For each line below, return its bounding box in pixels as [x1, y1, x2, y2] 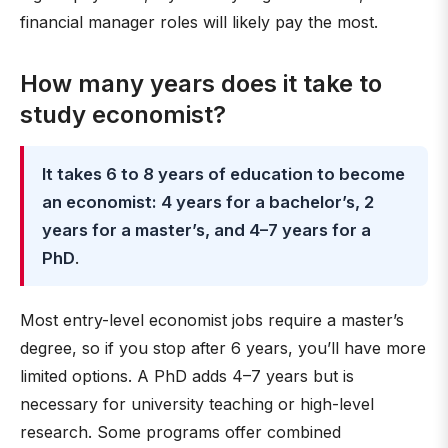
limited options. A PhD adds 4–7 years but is [20, 366, 354, 386]
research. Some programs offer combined [20, 422, 341, 442]
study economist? [20, 100, 226, 129]
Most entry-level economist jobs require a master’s [20, 310, 404, 330]
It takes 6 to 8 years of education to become [42, 164, 405, 184]
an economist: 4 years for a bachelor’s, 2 [42, 192, 374, 212]
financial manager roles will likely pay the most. [20, 12, 378, 32]
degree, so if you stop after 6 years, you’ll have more [20, 338, 426, 358]
